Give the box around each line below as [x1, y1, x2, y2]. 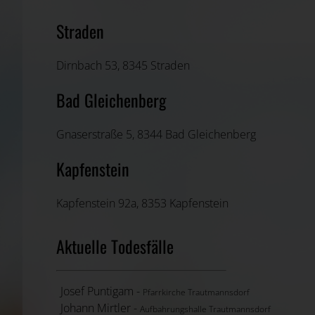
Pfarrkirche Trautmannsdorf [143, 285, 250, 298]
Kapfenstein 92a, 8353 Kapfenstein [56, 195, 229, 211]
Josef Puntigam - [60, 283, 143, 299]
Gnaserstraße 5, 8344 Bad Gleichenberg [56, 126, 256, 142]
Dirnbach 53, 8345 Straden [56, 57, 190, 73]
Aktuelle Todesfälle [56, 233, 174, 259]
